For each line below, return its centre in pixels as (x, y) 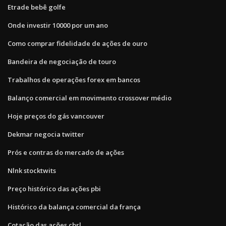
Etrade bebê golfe (37, 7)
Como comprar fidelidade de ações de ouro (77, 43)
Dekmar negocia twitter (46, 134)
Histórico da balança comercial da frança (74, 207)
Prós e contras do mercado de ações (66, 152)
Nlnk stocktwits (32, 170)
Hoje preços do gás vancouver (56, 116)
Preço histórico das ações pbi (54, 188)
